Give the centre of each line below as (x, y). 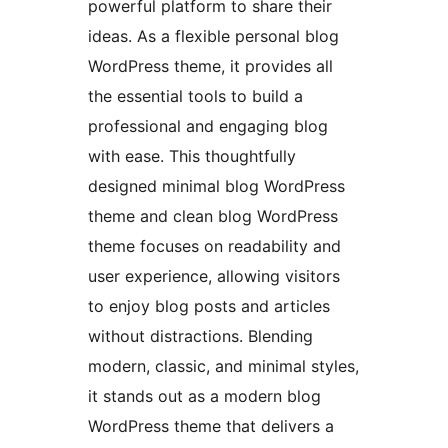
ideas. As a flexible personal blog (213, 36)
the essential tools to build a (195, 96)
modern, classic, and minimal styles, (223, 366)
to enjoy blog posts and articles (209, 306)
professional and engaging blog (208, 126)
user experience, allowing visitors (214, 276)
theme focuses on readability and (214, 246)
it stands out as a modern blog (204, 396)
